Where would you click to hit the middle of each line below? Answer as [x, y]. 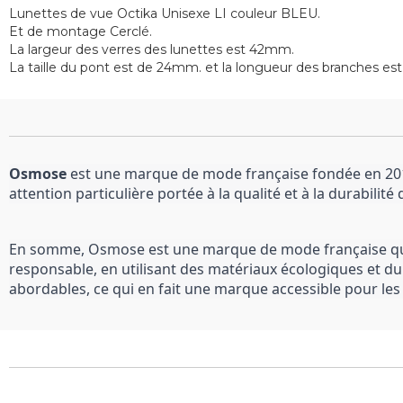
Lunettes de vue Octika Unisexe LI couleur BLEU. [165, 13]
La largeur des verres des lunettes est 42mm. [152, 49]
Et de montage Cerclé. [81, 31]
